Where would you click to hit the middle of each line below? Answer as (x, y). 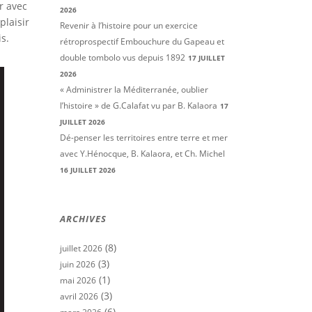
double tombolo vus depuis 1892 (123, 57)
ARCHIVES (83, 219)
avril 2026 (79, 296)
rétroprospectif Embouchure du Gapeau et (142, 41)
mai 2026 (78, 280)
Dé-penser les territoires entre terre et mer (144, 138)
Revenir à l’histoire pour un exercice (129, 25)
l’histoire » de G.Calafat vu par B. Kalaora (139, 106)
